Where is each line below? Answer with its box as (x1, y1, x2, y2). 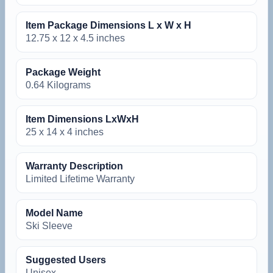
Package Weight (26, 66, 101, 77)
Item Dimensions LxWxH (26, 113, 139, 124)
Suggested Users (26, 254, 106, 265)
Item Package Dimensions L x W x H (26, 19, 191, 30)
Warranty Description (26, 160, 123, 171)
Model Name (26, 207, 83, 218)
